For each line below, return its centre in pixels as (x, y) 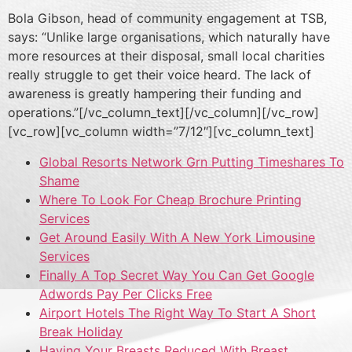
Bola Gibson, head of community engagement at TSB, (167, 18)
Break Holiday (81, 331)
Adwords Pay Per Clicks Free (126, 293)
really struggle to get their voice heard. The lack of (159, 75)
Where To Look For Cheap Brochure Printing (170, 199)
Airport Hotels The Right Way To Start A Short (178, 312)
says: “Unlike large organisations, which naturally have (169, 37)
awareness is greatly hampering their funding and (155, 94)
